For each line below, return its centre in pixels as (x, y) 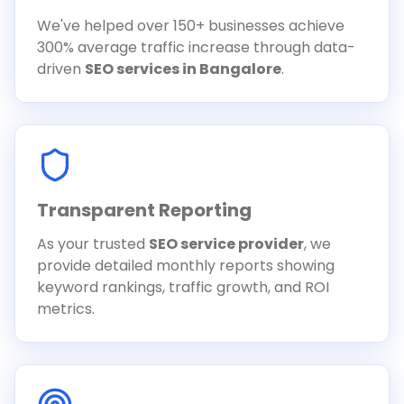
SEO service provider (226, 244)
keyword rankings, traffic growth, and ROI (183, 287)
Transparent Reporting (144, 210)
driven (61, 69)
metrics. (66, 309)
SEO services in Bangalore (183, 69)
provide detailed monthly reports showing (186, 266)
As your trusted (93, 244)
